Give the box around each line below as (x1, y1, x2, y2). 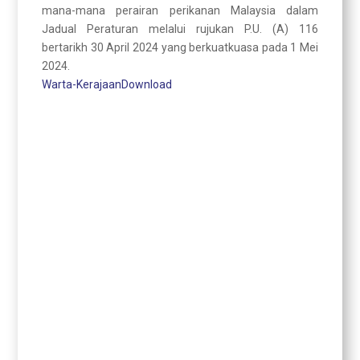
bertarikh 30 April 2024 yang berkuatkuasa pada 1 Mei (42, 41, 318, 54)
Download (121, 78, 173, 91)
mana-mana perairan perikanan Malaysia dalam (42, 4, 318, 17)
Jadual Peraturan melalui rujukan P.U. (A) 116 (42, 22, 318, 35)
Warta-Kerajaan (42, 78, 122, 91)
